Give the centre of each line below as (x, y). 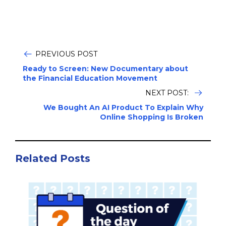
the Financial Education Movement (90, 78)
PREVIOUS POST (66, 54)
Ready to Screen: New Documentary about (105, 69)
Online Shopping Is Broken (152, 117)
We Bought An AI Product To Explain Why (123, 108)
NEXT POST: (168, 93)
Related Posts (53, 159)
